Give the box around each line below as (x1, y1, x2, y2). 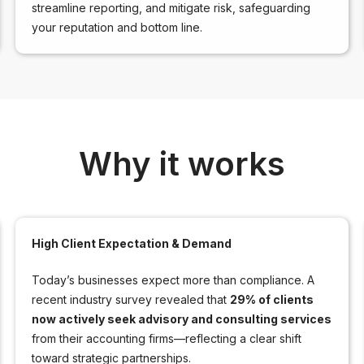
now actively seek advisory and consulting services (31, 311, 331, 326)
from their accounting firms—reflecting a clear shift (31, 331, 301, 345)
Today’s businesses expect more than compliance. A (31, 272, 314, 287)
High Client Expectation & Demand (31, 236, 232, 250)
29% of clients (229, 292, 314, 306)
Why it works (79, 143, 285, 184)
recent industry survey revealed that (31, 292, 230, 306)
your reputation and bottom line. (31, 19, 202, 34)
